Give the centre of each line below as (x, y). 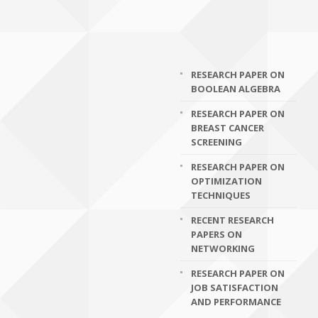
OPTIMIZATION (226, 181)
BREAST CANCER (227, 128)
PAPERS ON (216, 234)
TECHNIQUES (221, 195)
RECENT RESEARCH (232, 220)
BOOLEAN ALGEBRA (236, 89)
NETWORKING (223, 248)
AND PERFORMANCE (236, 302)
